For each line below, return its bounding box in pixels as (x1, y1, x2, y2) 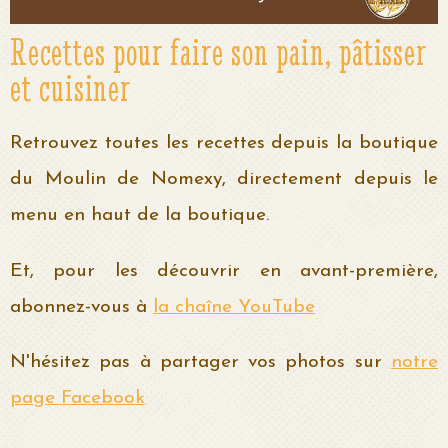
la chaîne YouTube (153, 297, 315, 317)
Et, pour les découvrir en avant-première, (10, 261, 438, 281)
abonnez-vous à (10, 297, 153, 317)
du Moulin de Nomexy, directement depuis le (10, 170, 438, 190)
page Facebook (10, 388, 145, 408)
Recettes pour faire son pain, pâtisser (10, 29, 427, 76)
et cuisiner (10, 65, 131, 112)
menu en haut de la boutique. (10, 206, 269, 226)
